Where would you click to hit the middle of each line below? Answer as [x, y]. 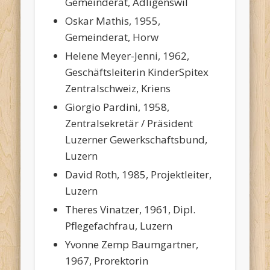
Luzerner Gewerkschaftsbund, [137, 140]
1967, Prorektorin [107, 261]
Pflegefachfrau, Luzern [119, 226]
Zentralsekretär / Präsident [129, 124]
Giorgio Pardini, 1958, [118, 107]
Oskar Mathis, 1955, [113, 21]
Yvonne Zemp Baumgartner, [132, 245]
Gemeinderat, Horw [112, 37]
